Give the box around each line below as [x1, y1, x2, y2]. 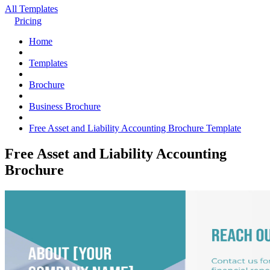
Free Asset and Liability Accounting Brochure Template [29, 123, 241, 133]
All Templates [5, 4, 58, 14]
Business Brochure [29, 101, 101, 111]
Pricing [14, 16, 42, 26]
